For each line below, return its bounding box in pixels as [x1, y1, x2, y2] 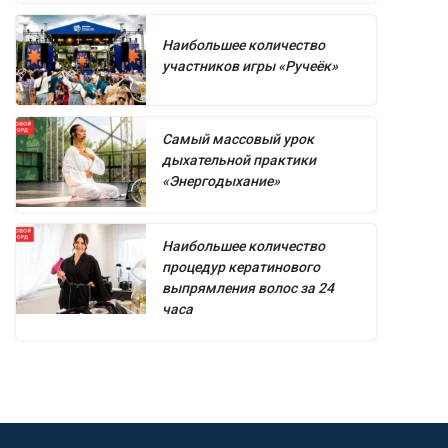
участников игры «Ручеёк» [162, 58, 338, 75]
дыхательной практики [162, 152, 316, 169]
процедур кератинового [162, 259, 320, 276]
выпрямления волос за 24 [162, 280, 334, 297]
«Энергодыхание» [162, 173, 280, 190]
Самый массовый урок [162, 131, 314, 148]
